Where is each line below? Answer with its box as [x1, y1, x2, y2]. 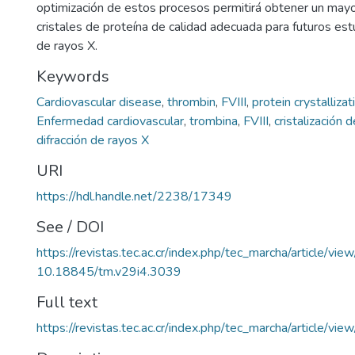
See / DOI [36, 216, 104, 238]
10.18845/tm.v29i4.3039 [36, 263, 181, 281]
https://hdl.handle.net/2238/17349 [36, 188, 232, 205]
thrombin [167, 94, 216, 111]
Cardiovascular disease [36, 94, 162, 111]
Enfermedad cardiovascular [36, 113, 184, 130]
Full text [36, 292, 97, 313]
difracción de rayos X [36, 132, 149, 149]
